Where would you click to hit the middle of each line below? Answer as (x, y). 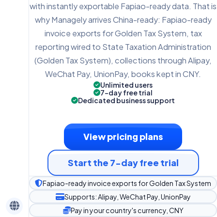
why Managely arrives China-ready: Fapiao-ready (123, 19)
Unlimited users (126, 85)
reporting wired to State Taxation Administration (123, 46)
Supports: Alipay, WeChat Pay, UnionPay (127, 196)
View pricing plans (123, 136)
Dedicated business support (126, 100)
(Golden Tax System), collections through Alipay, (123, 60)
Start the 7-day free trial (123, 162)
